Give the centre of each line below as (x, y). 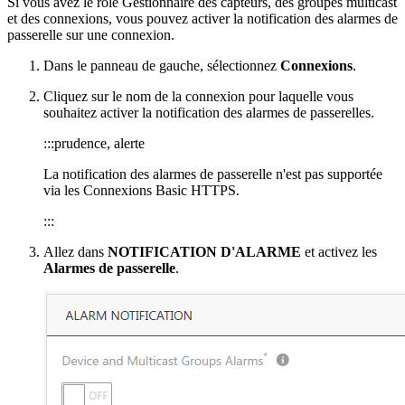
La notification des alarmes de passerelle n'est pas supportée (213, 174)
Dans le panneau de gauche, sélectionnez (162, 65)
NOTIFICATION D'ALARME (204, 251)
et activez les (339, 251)
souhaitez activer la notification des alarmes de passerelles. (209, 112)
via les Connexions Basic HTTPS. (141, 190)
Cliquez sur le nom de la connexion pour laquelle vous (198, 96)
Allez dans (75, 251)
